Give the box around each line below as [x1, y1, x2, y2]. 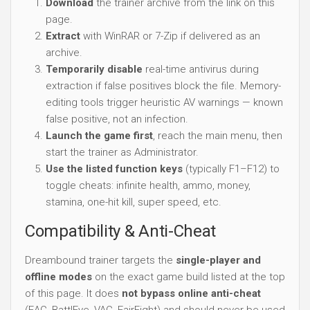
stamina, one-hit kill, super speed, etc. [46, 195, 221, 208]
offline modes [25, 270, 92, 283]
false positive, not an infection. [46, 112, 188, 125]
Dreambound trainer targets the [25, 253, 176, 266]
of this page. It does [25, 286, 122, 300]
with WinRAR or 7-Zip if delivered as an [80, 29, 260, 42]
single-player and [176, 253, 261, 266]
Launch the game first [46, 129, 153, 142]
